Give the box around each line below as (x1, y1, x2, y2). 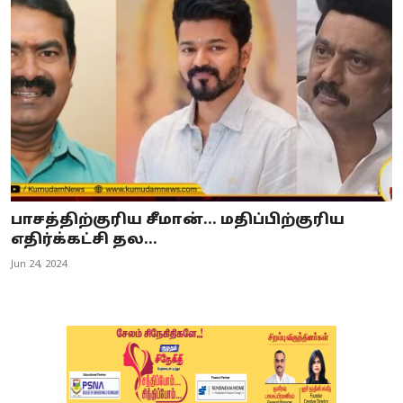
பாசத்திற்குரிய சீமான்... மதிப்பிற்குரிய (11, 211, 345, 230)
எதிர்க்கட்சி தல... (11, 231, 157, 250)
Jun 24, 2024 (11, 258, 67, 272)
